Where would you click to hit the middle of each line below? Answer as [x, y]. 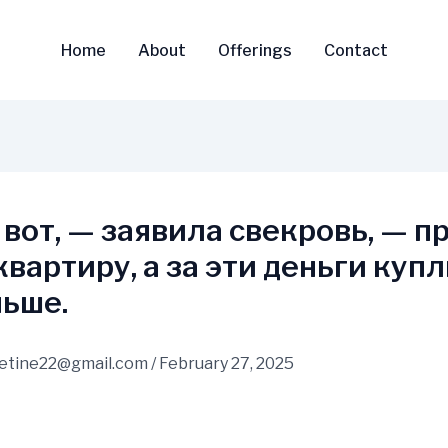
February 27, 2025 [226, 364]
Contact [355, 50]
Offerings [254, 50]
